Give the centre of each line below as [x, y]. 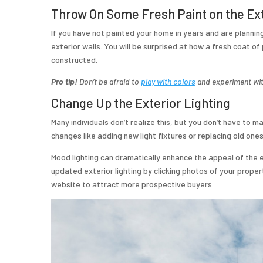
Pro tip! [64, 81]
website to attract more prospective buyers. [132, 184]
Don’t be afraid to [109, 81]
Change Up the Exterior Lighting [141, 102]
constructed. [74, 59]
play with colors [168, 81]
